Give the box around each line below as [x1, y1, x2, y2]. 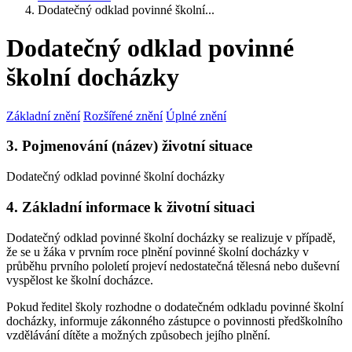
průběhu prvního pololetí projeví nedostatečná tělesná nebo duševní [6, 258, 339, 273]
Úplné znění [166, 108, 226, 123]
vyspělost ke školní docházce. [6, 273, 153, 287]
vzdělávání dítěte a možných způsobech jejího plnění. [6, 328, 270, 342]
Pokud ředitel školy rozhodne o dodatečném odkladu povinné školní [6, 299, 343, 313]
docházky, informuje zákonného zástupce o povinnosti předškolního [6, 313, 343, 328]
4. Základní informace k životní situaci [6, 198, 255, 215]
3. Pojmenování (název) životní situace [6, 137, 252, 155]
